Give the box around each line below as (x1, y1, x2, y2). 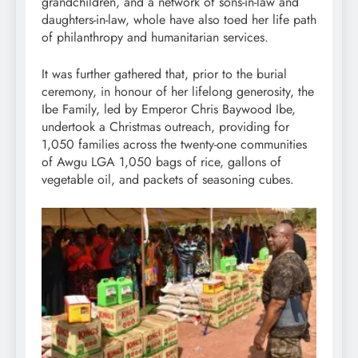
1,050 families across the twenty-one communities (42, 134, 307, 153)
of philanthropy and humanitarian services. (42, 27, 268, 46)
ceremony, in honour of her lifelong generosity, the (42, 82, 314, 101)
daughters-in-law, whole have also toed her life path (42, 10, 316, 29)
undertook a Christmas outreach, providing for (42, 117, 289, 136)
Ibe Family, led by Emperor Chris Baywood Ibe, (42, 99, 296, 118)
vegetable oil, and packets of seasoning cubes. (42, 169, 294, 189)
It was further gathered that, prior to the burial (42, 64, 287, 83)
